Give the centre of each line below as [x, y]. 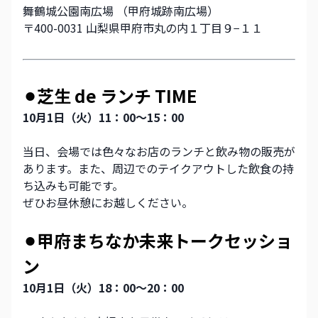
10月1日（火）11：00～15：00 [110, 117]
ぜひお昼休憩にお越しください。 [108, 203]
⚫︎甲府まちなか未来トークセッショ [158, 241]
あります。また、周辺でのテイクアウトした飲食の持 [158, 169]
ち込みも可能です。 [73, 186]
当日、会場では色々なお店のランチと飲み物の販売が [159, 152]
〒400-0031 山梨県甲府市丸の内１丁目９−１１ [143, 28]
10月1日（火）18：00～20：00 [109, 288]
